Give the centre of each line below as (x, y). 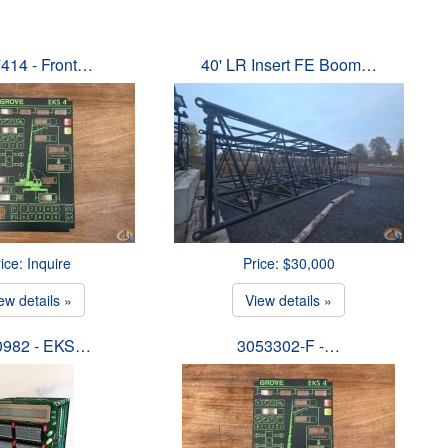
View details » (289, 300)
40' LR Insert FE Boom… (288, 64)
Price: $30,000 (288, 263)
